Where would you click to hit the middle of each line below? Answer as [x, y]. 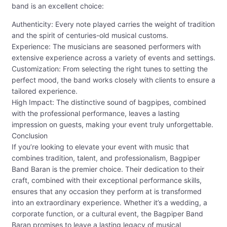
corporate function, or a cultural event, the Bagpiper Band [107, 214]
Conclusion [30, 136]
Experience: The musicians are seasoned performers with [106, 47]
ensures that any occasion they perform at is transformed [107, 192]
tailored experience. [45, 91]
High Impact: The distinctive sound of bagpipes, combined [109, 102]
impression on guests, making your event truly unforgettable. [112, 125]
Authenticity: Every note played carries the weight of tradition [113, 24]
